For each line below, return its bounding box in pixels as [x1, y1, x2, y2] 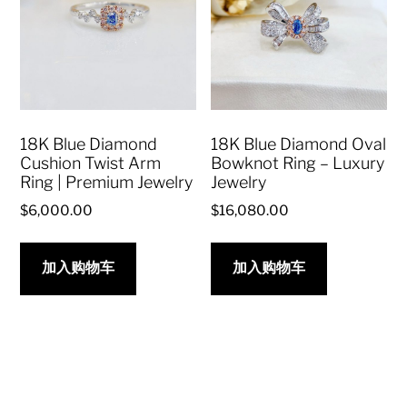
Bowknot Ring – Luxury [211, 154, 385, 174]
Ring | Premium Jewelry [20, 173, 194, 193]
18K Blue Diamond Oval [211, 134, 387, 154]
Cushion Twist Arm [20, 154, 162, 174]
